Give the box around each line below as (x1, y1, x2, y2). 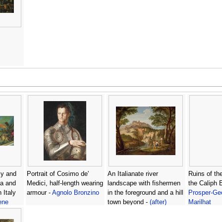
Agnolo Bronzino (52, 189, 99, 197)
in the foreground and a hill (107, 189, 183, 197)
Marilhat (188, 199, 211, 206)
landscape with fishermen (107, 180, 180, 187)
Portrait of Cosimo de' (26, 170, 89, 178)
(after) (149, 199, 166, 206)
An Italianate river (107, 170, 158, 178)
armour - (26, 189, 52, 197)
